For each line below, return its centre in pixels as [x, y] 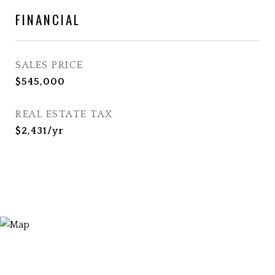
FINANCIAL [48, 19]
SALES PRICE [49, 65]
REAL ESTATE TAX [64, 114]
